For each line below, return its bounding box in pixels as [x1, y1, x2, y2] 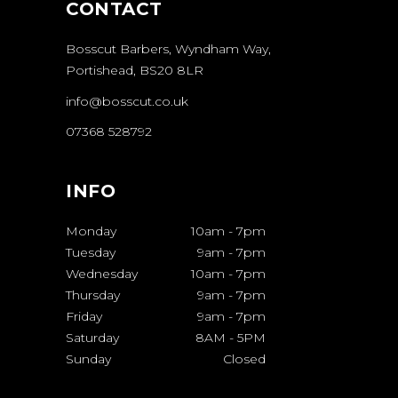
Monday [66, 223, 116, 240]
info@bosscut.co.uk [66, 93, 188, 110]
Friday [66, 308, 102, 325]
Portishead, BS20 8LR [66, 62, 203, 79]
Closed [223, 351, 266, 368]
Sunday [66, 351, 111, 368]
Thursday [66, 287, 120, 304]
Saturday [66, 330, 119, 346]
